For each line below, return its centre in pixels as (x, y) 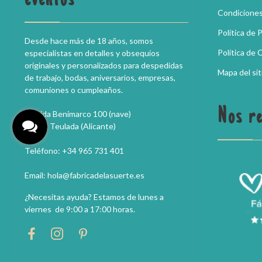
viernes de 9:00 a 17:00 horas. (80, 209)
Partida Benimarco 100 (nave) (78, 114)
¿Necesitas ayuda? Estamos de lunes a (94, 197)
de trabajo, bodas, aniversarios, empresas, (100, 77)
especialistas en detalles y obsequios (92, 53)
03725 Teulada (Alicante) (70, 126)
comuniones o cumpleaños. (74, 90)
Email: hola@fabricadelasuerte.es (85, 175)
